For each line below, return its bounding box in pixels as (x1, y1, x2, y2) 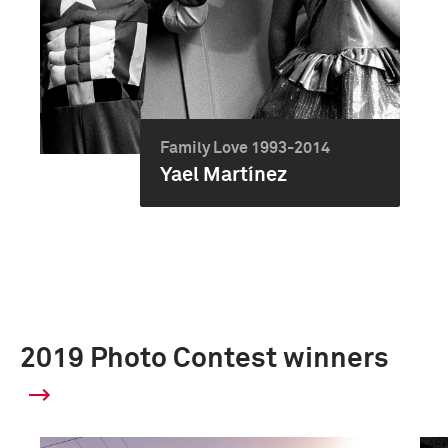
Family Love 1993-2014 (160, 140, 331, 156)
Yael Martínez (160, 165, 288, 185)
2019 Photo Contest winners (20, 345, 389, 373)
